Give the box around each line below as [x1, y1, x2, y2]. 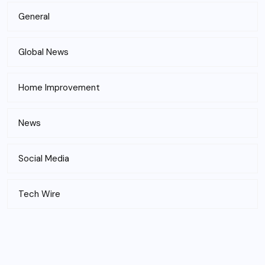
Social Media [18, 153, 69, 164]
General [18, 11, 50, 22]
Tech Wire [18, 188, 60, 200]
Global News [18, 46, 69, 58]
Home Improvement [18, 82, 100, 93]
